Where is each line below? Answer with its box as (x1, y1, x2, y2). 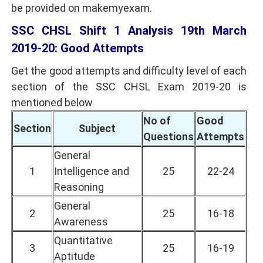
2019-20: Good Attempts (11, 41, 144, 55)
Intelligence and (54, 164, 129, 177)
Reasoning (54, 180, 104, 193)
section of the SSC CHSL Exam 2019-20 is (11, 80, 247, 93)
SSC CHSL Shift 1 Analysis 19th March (11, 23, 247, 38)
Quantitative (54, 234, 113, 247)
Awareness (54, 215, 108, 228)
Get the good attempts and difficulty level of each (11, 64, 247, 77)
